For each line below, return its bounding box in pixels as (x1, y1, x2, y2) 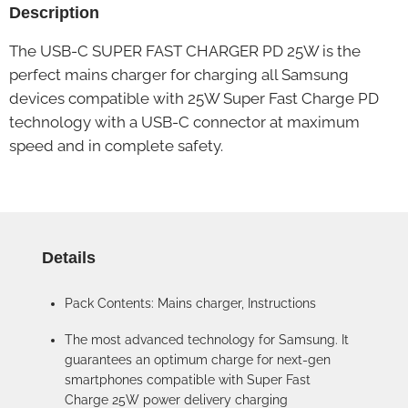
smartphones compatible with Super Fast (65, 372, 311, 387)
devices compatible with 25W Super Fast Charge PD (9, 89, 379, 107)
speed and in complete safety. (9, 137, 223, 155)
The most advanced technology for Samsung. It (65, 332, 349, 347)
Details (42, 249, 96, 267)
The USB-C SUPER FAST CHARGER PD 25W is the (9, 42, 361, 60)
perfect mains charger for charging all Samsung (9, 66, 349, 84)
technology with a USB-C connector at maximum (9, 113, 360, 131)
